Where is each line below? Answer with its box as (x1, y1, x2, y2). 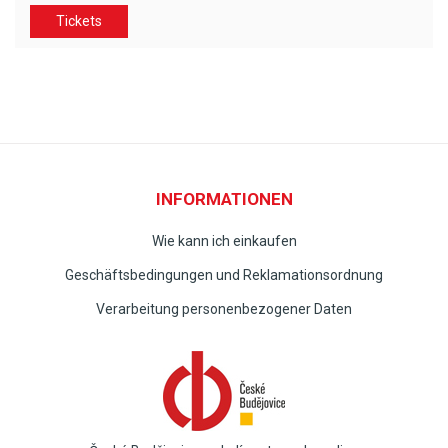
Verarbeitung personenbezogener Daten (96, 301, 352, 317)
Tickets (56, 13, 102, 29)
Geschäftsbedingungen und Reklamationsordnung (65, 267, 383, 283)
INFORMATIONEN (155, 189, 293, 209)
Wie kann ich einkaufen (151, 233, 297, 249)
